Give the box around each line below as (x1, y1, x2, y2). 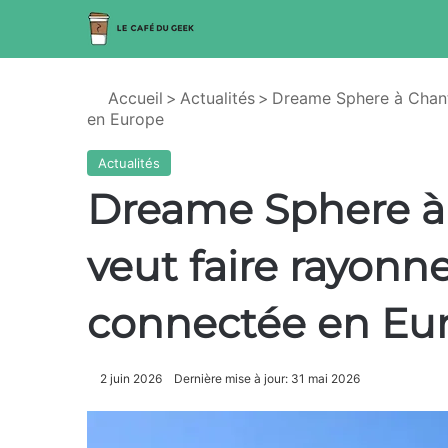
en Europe (87, 109, 164, 129)
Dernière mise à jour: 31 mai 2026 (174, 371, 360, 386)
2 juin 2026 (100, 371, 162, 386)
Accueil (103, 88, 163, 108)
